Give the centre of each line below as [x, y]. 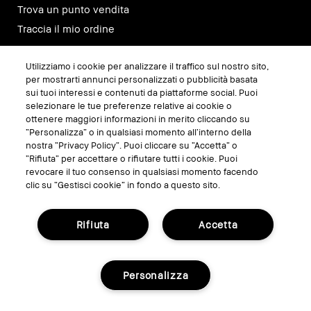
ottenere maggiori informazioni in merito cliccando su [138, 119]
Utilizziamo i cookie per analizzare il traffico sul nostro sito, [148, 66]
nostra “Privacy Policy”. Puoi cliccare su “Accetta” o [132, 145]
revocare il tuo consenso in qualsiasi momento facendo [142, 171]
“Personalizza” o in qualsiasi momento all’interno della [139, 132]
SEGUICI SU [54, 70]
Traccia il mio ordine [66, 28]
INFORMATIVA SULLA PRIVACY [155, 278]
